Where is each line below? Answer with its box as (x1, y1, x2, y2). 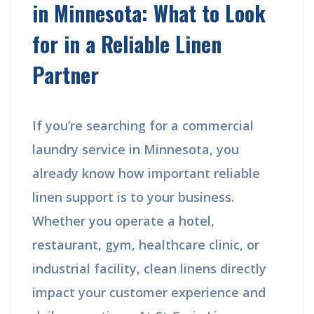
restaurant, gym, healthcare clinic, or (32, 235, 259, 253)
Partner (32, 58, 99, 90)
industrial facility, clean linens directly (32, 259, 266, 277)
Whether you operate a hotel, (32, 212, 214, 229)
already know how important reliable (32, 164, 260, 182)
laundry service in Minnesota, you (32, 140, 239, 158)
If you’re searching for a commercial (32, 116, 254, 134)
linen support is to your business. (32, 188, 234, 205)
